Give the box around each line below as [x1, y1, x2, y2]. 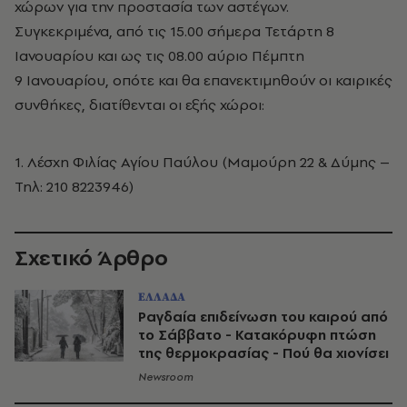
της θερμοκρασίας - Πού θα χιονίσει [138, 343, 389, 363]
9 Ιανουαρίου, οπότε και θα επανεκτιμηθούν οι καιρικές [15, 70, 392, 91]
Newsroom [138, 370, 194, 385]
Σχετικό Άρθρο [15, 243, 168, 273]
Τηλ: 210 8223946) [15, 176, 134, 197]
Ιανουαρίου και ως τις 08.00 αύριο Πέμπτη [15, 45, 304, 66]
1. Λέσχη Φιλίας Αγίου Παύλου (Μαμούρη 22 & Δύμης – [15, 152, 390, 173]
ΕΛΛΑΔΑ [138, 290, 185, 305]
